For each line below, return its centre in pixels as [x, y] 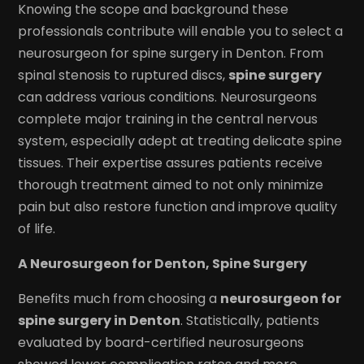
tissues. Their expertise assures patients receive [171, 163]
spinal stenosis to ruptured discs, [123, 76]
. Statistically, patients [250, 321]
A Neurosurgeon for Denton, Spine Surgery [163, 264]
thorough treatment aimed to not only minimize [171, 185]
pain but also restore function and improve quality [178, 207]
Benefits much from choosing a [119, 299]
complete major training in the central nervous [168, 119]
